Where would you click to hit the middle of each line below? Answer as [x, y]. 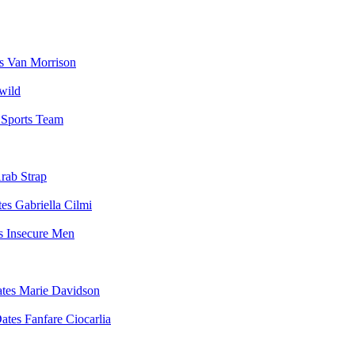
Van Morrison [42, 62]
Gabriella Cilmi [53, 205]
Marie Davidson [59, 290]
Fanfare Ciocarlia [68, 319]
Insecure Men [40, 233]
